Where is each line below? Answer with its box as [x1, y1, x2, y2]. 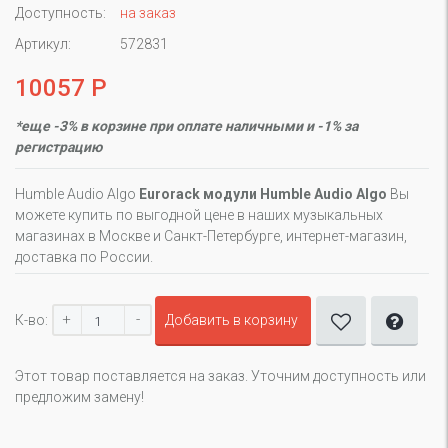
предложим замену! [15, 389, 144, 405]
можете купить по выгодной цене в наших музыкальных [15, 207, 383, 223]
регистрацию [15, 139, 102, 155]
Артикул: [15, 36, 71, 52]
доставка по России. [15, 249, 153, 265]
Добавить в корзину [165, 312, 298, 328]
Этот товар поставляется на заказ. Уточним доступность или [15, 368, 426, 384]
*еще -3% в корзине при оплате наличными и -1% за [15, 118, 358, 134]
